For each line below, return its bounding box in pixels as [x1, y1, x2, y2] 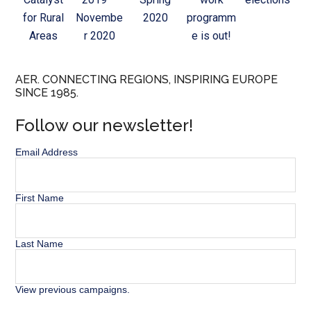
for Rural [23, 11, 65, 25]
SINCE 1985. [15, 86, 79, 100]
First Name [15, 192, 65, 204]
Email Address [15, 146, 78, 158]
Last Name [15, 238, 64, 250]
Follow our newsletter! [15, 115, 194, 136]
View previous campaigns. [15, 284, 131, 296]
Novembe [76, 11, 124, 25]
